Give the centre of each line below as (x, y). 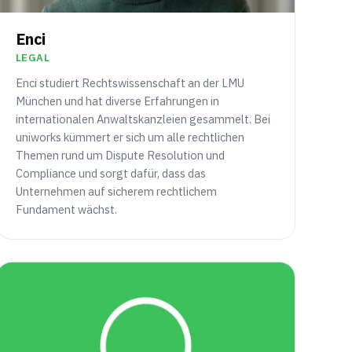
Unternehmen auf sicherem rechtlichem (116, 192)
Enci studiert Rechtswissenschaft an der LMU (130, 83)
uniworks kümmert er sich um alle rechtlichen (130, 137)
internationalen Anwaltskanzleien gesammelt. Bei (143, 119)
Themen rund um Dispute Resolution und (120, 156)
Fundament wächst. (66, 210)
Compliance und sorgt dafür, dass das (110, 174)
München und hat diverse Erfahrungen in (117, 101)
